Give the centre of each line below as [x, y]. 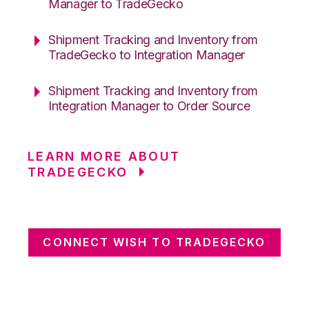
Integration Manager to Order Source [149, 106]
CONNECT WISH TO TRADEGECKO [154, 242]
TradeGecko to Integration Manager [147, 54]
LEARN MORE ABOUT [104, 156]
